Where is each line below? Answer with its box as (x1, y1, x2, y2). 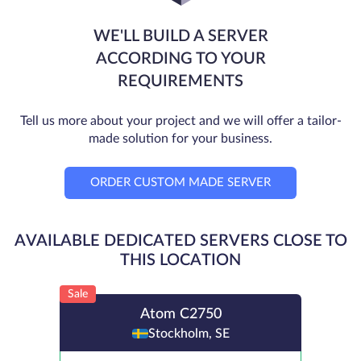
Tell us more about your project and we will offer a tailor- (19, 114, 342, 127)
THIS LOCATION (120, 251, 241, 268)
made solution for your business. (89, 131, 272, 145)
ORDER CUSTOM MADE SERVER (90, 176, 271, 189)
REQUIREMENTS (118, 73, 243, 89)
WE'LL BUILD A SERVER (93, 27, 268, 44)
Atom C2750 (139, 306, 222, 322)
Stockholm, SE (147, 326, 230, 340)
